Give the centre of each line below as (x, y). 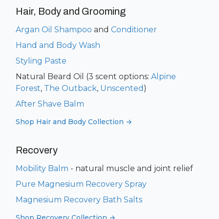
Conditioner (134, 30)
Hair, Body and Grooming (71, 11)
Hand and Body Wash (58, 45)
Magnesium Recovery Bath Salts (79, 200)
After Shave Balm (50, 104)
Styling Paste (41, 61)
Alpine (164, 77)
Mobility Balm (42, 168)
